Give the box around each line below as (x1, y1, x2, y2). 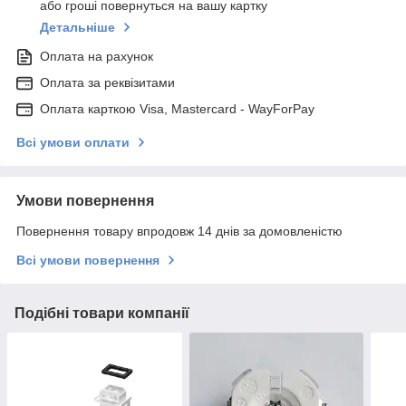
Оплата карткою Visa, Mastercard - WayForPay (40, 101, 314, 117)
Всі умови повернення (16, 253, 159, 268)
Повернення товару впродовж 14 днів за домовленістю (16, 224, 343, 239)
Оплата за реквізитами (40, 75, 175, 91)
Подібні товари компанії (14, 305, 189, 322)
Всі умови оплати (16, 135, 130, 150)
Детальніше (40, 20, 115, 35)
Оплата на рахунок (40, 49, 153, 64)
